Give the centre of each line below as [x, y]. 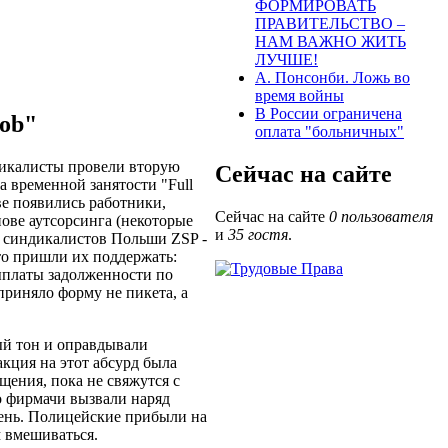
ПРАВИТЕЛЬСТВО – [330, 24]
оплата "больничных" [329, 132]
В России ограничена [328, 114]
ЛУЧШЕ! [286, 60]
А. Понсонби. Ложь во [332, 78]
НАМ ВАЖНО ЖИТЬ [330, 42]
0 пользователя [381, 217]
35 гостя [258, 235]
